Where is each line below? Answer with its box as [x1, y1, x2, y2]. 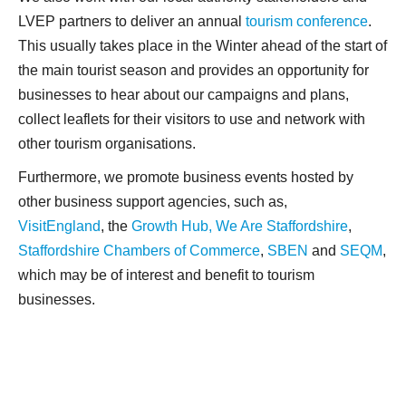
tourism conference [246, 14, 368, 29]
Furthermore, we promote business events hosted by [18, 169, 353, 185]
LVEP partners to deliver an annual [18, 14, 246, 29]
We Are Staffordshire [216, 218, 348, 234]
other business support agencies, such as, [18, 194, 287, 209]
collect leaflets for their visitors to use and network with [18, 111, 365, 127]
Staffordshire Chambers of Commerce [18, 243, 260, 258]
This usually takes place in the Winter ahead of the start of [18, 38, 387, 53]
